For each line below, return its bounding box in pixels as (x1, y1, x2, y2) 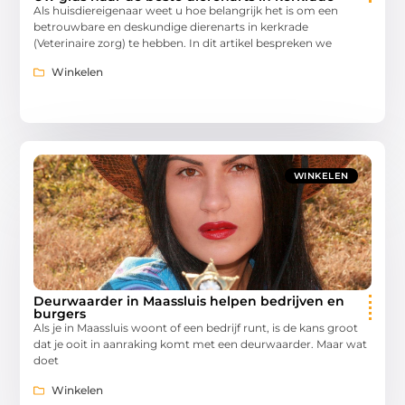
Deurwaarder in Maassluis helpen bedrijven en (33, 293, 345, 310)
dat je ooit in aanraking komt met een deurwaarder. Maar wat (33, 337, 368, 352)
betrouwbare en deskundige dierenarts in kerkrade (33, 19, 309, 33)
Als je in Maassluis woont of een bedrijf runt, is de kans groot (33, 321, 359, 335)
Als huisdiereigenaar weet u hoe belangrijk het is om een (33, 3, 339, 17)
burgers (33, 306, 87, 323)
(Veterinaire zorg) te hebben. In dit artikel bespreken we (33, 35, 333, 50)
